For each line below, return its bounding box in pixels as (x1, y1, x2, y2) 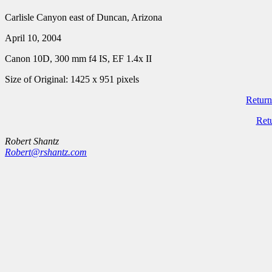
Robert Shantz (5, 136, 59, 146)
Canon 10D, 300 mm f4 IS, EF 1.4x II (5, 53, 152, 64)
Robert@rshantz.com (5, 147, 87, 157)
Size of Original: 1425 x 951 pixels (5, 74, 139, 84)
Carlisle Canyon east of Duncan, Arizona (5, 12, 162, 22)
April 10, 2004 (5, 33, 61, 43)
